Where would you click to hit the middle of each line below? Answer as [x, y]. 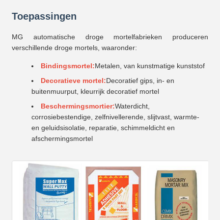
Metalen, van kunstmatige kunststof [150, 66]
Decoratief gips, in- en [140, 80]
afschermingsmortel [62, 138]
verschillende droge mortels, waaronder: [74, 47]
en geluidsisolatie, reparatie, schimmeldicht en [103, 127]
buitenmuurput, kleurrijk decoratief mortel [95, 91]
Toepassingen [44, 16]
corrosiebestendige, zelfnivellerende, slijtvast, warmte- [115, 117]
